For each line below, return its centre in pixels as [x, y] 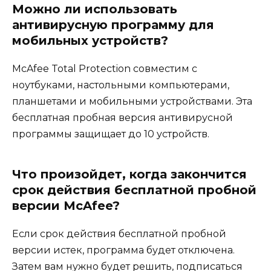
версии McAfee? [66, 206]
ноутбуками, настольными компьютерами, [121, 85]
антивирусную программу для [113, 25]
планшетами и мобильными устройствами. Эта [132, 102]
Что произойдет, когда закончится [129, 175]
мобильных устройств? [90, 41]
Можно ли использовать [95, 9]
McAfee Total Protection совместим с [105, 69]
